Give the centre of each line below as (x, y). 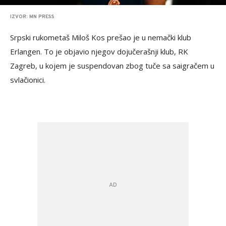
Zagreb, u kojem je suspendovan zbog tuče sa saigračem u (112, 66)
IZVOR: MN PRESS (32, 17)
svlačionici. (28, 80)
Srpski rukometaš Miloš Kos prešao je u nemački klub (101, 38)
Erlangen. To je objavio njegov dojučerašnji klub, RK (99, 52)
